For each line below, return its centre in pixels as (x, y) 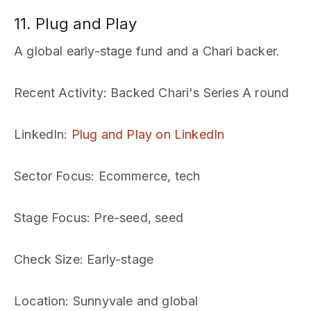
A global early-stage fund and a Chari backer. (147, 51)
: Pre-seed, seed (135, 218)
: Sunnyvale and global (132, 301)
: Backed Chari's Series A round (196, 93)
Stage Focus (50, 218)
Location (40, 301)
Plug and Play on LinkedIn (148, 134)
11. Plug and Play (75, 24)
